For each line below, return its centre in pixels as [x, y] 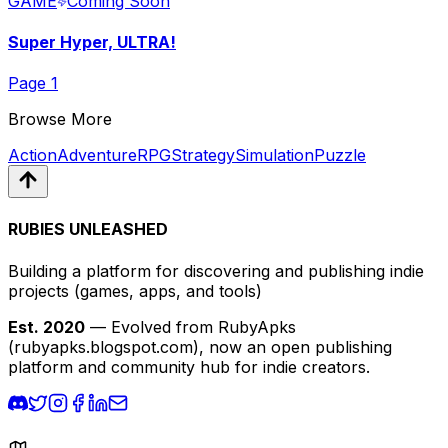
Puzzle [340, 155]
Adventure [97, 155]
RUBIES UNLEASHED [88, 229]
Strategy [203, 155]
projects [38, 290]
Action [32, 155]
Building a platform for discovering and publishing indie [216, 270]
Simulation [274, 155]
